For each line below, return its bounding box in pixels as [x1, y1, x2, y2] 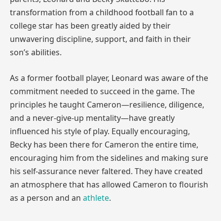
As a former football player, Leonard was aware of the [10, 73, 208, 83]
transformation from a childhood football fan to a [10, 7, 194, 18]
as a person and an [10, 192, 83, 203]
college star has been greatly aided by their [10, 20, 171, 32]
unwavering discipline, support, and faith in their [10, 34, 191, 45]
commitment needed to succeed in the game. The [10, 86, 195, 97]
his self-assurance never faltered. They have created [10, 166, 203, 177]
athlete [83, 192, 109, 203]
